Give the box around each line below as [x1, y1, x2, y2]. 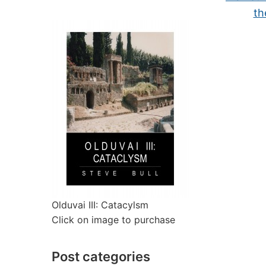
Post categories [52, 249, 150, 264]
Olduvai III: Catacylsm [52, 199, 148, 211]
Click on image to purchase [52, 214, 175, 226]
